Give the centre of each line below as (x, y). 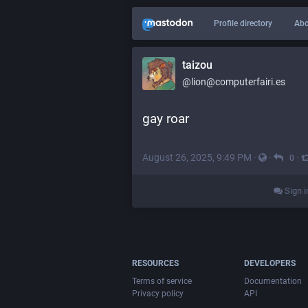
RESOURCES (155, 264)
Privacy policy (158, 294)
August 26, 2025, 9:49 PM (197, 157)
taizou (197, 65)
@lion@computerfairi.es (234, 82)
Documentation (273, 282)
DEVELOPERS (270, 264)
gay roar (166, 119)
